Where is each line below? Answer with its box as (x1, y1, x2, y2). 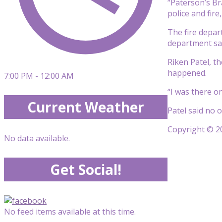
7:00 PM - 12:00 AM (4, 70, 74, 81)
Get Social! (50, 160, 121, 179)
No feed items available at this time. (4, 206, 136, 217)
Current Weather (27, 98, 144, 116)
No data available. (4, 133, 70, 144)
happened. (167, 67, 207, 78)
